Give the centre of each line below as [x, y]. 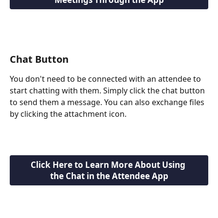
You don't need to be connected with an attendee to [106, 79]
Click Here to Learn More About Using [109, 165]
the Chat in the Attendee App [109, 176]
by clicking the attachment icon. [68, 114]
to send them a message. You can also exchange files [108, 102]
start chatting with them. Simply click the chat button [108, 91]
